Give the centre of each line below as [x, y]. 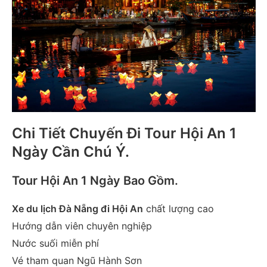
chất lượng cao [178, 209]
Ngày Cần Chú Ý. [70, 152]
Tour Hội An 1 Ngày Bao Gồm [93, 181]
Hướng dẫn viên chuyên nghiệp [82, 226]
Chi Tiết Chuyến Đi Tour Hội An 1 [124, 133]
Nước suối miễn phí [55, 243]
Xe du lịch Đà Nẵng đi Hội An [77, 209]
